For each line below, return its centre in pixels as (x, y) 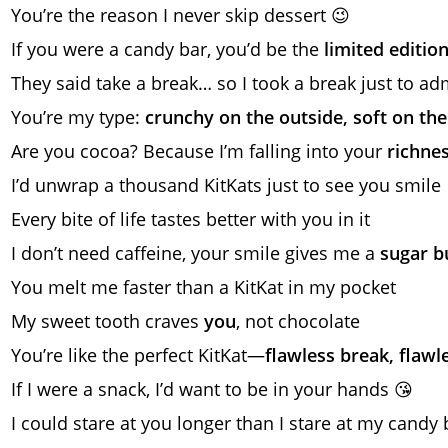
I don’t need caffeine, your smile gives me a (195, 252)
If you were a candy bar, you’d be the (167, 48)
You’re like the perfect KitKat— (138, 354)
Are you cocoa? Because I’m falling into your (199, 150)
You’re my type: (78, 116)
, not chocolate (298, 320)
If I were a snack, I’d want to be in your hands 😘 (212, 388)
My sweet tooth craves (107, 320)
